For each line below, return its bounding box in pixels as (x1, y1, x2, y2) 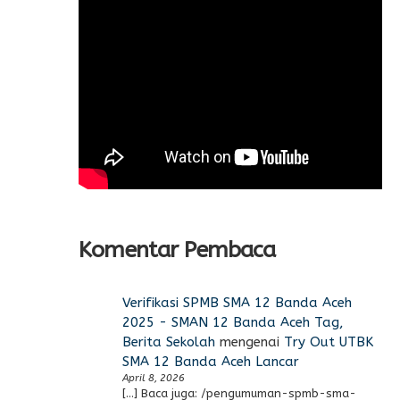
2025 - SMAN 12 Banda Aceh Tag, (121, 314, 344, 330)
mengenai (214, 334, 284, 350)
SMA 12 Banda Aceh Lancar (121, 354, 299, 370)
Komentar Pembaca (79, 237, 275, 263)
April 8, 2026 (121, 372, 185, 384)
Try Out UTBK (283, 334, 373, 350)
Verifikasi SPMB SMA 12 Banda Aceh (121, 295, 352, 311)
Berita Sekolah (121, 334, 215, 350)
